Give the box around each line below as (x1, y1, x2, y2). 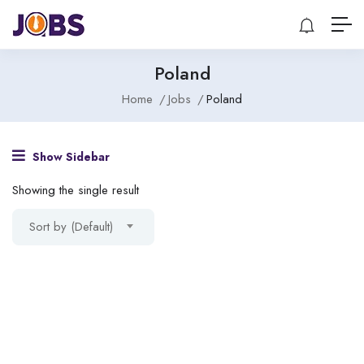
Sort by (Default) (29, 218, 113, 236)
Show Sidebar (29, 149, 110, 165)
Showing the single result (12, 181, 139, 199)
